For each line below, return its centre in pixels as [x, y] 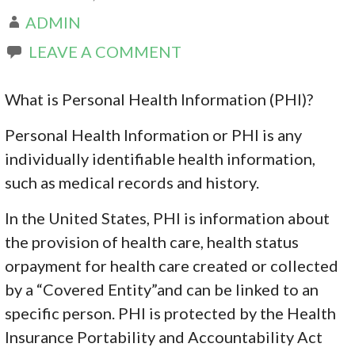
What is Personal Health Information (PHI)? [159, 99]
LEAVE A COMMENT [105, 51]
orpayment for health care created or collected [172, 265]
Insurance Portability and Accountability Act [164, 336]
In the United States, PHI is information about [168, 218]
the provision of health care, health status [152, 241]
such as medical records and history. [132, 182]
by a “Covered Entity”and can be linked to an [162, 289]
